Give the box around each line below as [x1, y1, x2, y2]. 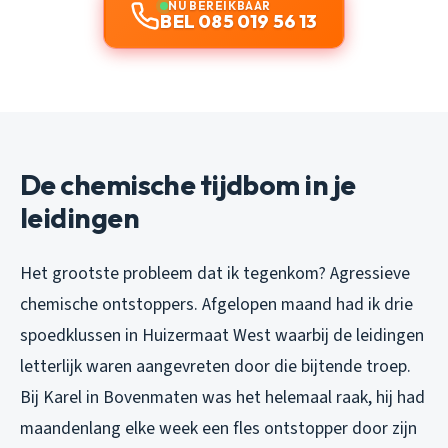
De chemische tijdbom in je [20, 167, 356, 203]
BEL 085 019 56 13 [160, 10, 318, 34]
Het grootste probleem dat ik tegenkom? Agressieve [20, 261, 410, 287]
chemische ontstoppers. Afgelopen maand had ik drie [20, 292, 413, 318]
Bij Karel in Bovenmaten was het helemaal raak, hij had [20, 385, 425, 411]
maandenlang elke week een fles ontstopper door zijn [20, 416, 417, 442]
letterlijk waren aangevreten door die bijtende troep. [20, 354, 411, 380]
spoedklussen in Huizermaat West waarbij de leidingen [20, 323, 424, 349]
